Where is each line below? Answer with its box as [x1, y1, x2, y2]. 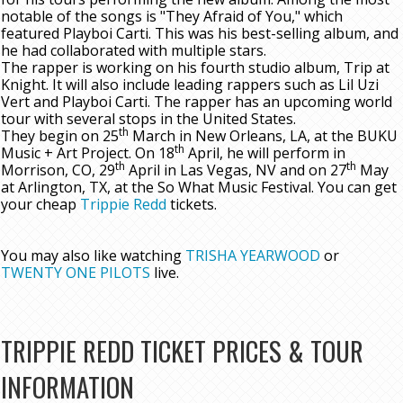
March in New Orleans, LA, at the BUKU [129, 126, 398, 147]
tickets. [166, 194, 217, 215]
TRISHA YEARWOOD [185, 246, 320, 266]
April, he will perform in [184, 143, 345, 164]
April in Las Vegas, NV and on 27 [125, 160, 346, 181]
